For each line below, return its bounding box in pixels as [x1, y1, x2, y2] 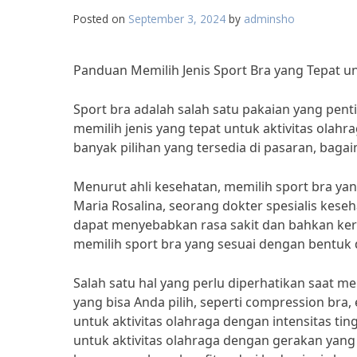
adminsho [244, 11, 295, 26]
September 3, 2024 [128, 11, 226, 26]
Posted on [73, 11, 128, 26]
